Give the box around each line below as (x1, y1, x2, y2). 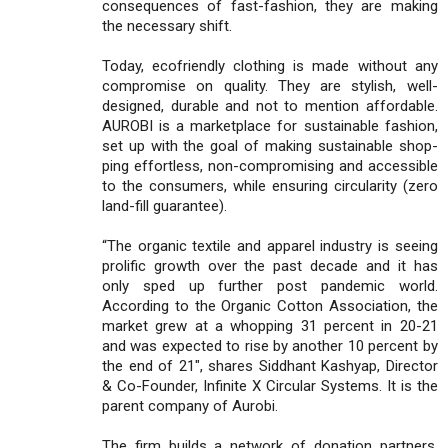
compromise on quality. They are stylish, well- (102, 76, 438, 95)
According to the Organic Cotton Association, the (102, 296, 438, 315)
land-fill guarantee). (102, 196, 227, 215)
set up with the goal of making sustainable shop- (102, 136, 438, 155)
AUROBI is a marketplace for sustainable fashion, (102, 116, 438, 135)
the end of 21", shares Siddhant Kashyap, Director (102, 356, 438, 375)
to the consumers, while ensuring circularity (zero (102, 176, 438, 195)
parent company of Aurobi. (102, 396, 278, 415)
